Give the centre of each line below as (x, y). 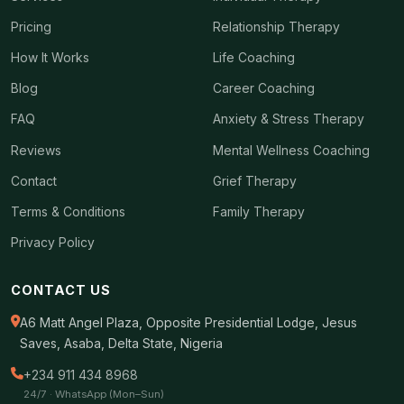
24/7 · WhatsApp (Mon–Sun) (94, 394)
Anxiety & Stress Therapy (289, 119)
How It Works (50, 58)
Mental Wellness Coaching (291, 150)
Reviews (36, 150)
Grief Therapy (255, 181)
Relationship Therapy (276, 27)
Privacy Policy (53, 243)
